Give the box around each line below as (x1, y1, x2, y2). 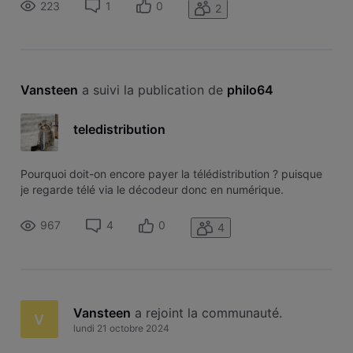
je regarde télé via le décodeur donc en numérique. (20, 182, 284, 196)
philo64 (226, 81, 273, 98)
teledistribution (72, 121, 165, 137)
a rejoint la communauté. (134, 304, 282, 321)
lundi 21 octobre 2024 (72, 321, 169, 334)
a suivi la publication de (81, 81, 227, 98)
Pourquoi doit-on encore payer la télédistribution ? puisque (20, 166, 322, 180)
